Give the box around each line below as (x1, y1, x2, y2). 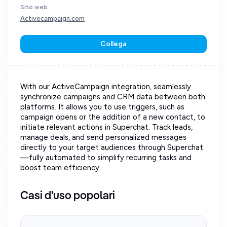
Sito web (20, 4, 48, 11)
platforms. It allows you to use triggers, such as (20, 102, 184, 111)
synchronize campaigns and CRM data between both (20, 92, 205, 101)
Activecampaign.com (20, 15, 85, 22)
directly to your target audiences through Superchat (20, 143, 203, 152)
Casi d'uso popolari (20, 191, 115, 202)
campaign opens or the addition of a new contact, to (20, 112, 205, 122)
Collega (100, 40, 127, 48)
